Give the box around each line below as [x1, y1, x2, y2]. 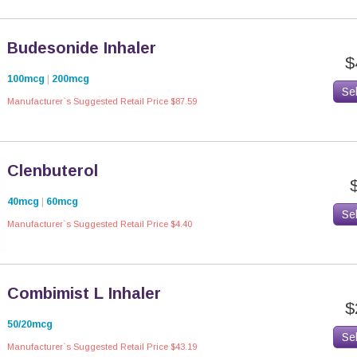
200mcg [52, 73, 89, 84]
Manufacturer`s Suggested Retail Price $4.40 [7, 219, 192, 229]
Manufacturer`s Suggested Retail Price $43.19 [7, 342, 197, 351]
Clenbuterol [7, 162, 98, 179]
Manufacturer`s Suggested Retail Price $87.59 [7, 96, 197, 106]
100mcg [7, 73, 45, 84]
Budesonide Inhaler [7, 39, 156, 57]
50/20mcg [7, 319, 53, 330]
